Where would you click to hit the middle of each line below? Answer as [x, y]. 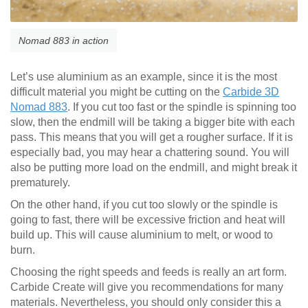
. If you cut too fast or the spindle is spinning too [182, 107]
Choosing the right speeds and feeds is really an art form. [148, 272]
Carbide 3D [251, 92]
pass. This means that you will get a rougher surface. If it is [152, 137]
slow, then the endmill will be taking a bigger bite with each [153, 122]
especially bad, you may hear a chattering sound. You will [150, 153]
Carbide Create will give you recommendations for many [147, 287]
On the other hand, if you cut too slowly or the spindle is [144, 205]
